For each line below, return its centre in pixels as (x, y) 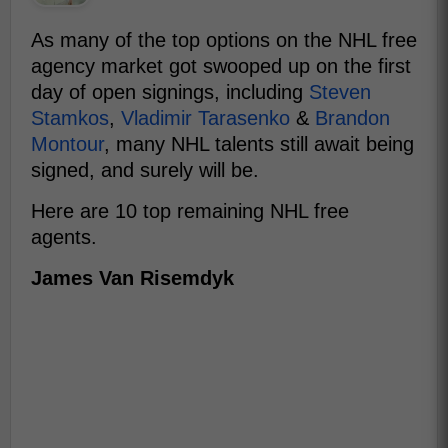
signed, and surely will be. (145, 170)
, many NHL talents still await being (259, 144)
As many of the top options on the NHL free (224, 40)
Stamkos (70, 118)
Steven (340, 92)
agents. (64, 237)
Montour (67, 144)
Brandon (352, 118)
